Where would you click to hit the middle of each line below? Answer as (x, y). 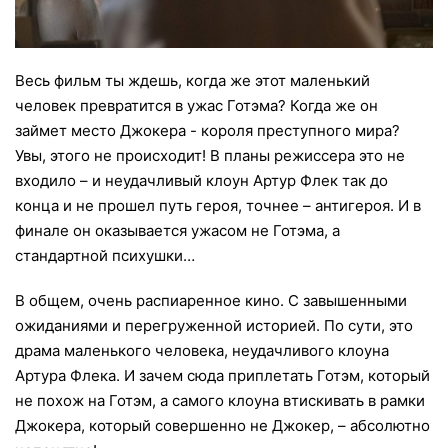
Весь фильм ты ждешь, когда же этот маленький (192, 80)
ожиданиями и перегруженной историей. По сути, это (214, 325)
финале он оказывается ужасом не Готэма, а (177, 230)
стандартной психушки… (105, 255)
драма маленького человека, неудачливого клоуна (202, 350)
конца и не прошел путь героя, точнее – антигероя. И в (218, 205)
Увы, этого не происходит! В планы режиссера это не (210, 155)
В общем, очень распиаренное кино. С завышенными (211, 300)
